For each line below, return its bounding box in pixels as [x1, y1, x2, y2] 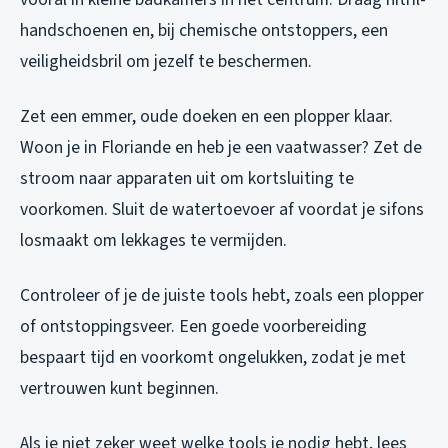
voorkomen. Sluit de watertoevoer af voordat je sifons [20, 196, 424, 222]
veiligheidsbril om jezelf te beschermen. [20, 48, 312, 74]
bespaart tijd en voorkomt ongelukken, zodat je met [20, 344, 406, 370]
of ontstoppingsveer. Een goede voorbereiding [20, 313, 367, 339]
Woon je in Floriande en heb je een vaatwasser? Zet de [20, 134, 422, 160]
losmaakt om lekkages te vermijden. [20, 227, 287, 253]
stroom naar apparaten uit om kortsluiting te [20, 165, 354, 191]
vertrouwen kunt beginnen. [20, 375, 219, 401]
